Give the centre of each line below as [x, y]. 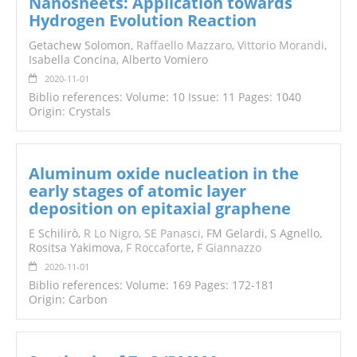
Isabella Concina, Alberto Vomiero [118, 60]
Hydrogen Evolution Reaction [143, 21]
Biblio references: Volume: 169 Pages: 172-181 [151, 285]
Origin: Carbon [68, 300]
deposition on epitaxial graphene [160, 209]
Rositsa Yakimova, [77, 248]
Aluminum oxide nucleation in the [164, 174]
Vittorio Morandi [281, 45]
